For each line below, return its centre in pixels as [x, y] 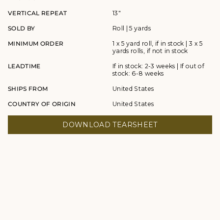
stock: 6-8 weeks [138, 74]
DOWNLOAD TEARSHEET [110, 125]
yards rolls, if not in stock [150, 51]
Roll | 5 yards [132, 28]
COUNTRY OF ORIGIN [42, 104]
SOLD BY [22, 28]
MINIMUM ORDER [36, 44]
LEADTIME [24, 66]
